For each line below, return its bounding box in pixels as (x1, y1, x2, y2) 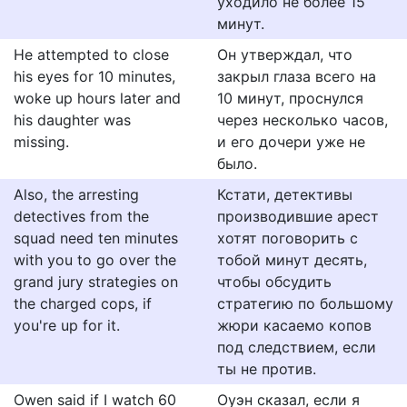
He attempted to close (14, 45, 169, 64)
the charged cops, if (14, 294, 152, 313)
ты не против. (217, 360, 316, 378)
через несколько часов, (217, 111, 388, 129)
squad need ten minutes (14, 229, 178, 247)
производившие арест (217, 207, 379, 225)
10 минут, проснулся (217, 89, 363, 107)
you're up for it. (14, 316, 120, 334)
